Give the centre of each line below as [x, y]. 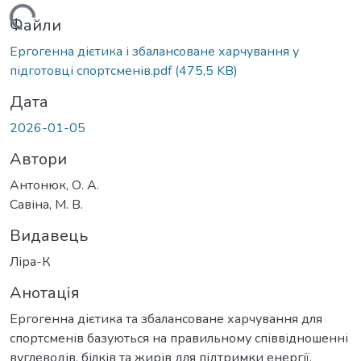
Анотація [45, 293]
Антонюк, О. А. [54, 185]
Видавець [49, 235]
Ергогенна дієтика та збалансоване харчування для [166, 319]
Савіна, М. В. [46, 204]
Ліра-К [30, 261]
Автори [38, 159]
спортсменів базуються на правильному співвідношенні [179, 338]
